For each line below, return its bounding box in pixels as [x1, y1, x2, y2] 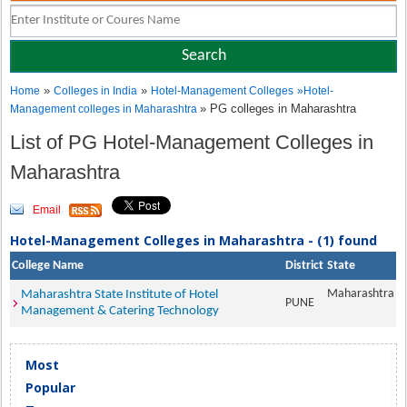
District [285, 259, 324, 273]
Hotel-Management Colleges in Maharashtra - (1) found [10, 232, 378, 249]
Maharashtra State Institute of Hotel [21, 288, 219, 302]
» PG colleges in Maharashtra [200, 102, 357, 115]
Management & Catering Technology [21, 304, 220, 318]
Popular [25, 379, 76, 396]
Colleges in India [54, 84, 138, 97]
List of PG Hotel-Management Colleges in [10, 131, 374, 154]
